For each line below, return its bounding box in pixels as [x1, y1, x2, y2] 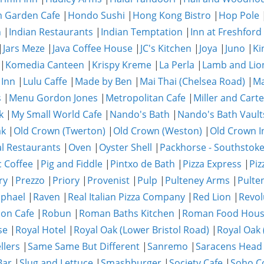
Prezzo [15, 174, 45, 187]
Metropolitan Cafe [105, 91, 186, 104]
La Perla [159, 58, 194, 71]
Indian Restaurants [9, 25, 93, 38]
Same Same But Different [28, 240, 140, 253]
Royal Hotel [15, 223, 66, 236]
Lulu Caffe [23, 75, 67, 88]
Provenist [87, 174, 130, 187]
